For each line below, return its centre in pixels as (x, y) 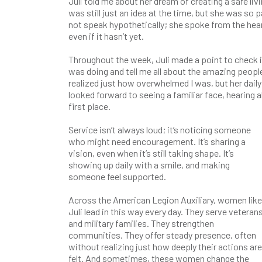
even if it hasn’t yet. (106, 36)
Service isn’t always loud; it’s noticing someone (160, 130)
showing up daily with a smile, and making (149, 165)
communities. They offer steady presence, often (162, 235)
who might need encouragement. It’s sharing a (157, 141)
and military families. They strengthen (141, 223)
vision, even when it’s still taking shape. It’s (151, 153)
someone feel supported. (117, 176)
